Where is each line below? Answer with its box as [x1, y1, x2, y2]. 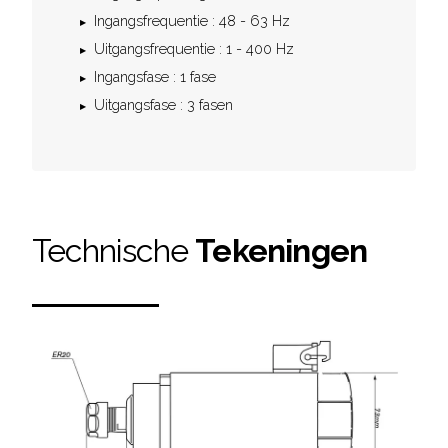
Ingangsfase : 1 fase [94, 68, 216, 85]
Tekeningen [195, 232, 368, 269]
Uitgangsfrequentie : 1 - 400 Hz [94, 40, 294, 57]
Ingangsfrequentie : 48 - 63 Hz [94, 12, 290, 29]
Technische [32, 232, 196, 269]
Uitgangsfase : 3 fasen [94, 96, 233, 113]
